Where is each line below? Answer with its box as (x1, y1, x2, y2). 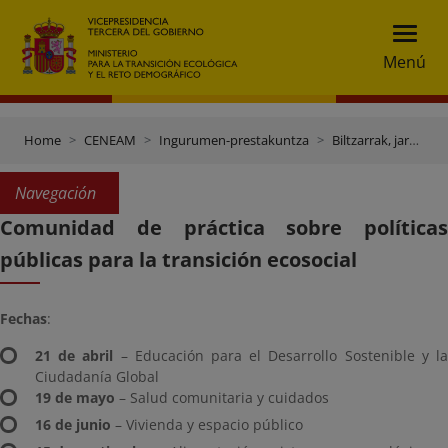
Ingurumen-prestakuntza (159, 131, 309, 149)
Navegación (15, 182, 96, 204)
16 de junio (35, 415, 111, 434)
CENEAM (84, 131, 136, 149)
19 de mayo (35, 388, 115, 407)
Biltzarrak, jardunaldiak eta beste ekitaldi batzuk (332, 131, 409, 149)
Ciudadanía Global (35, 367, 159, 386)
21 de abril (35, 346, 114, 365)
